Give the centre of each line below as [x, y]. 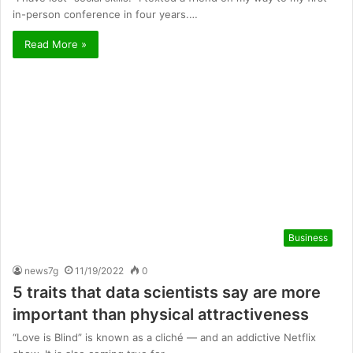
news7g [41, 271]
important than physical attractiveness [161, 315]
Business [308, 238]
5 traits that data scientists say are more [167, 293]
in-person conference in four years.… [105, 15]
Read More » [56, 45]
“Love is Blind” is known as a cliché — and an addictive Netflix [164, 338]
